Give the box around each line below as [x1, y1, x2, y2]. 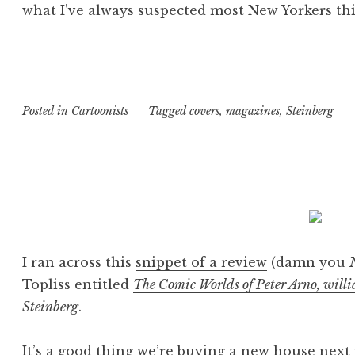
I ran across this [22, 254, 136, 270]
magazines [225, 104, 280, 119]
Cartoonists [71, 104, 129, 119]
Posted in [22, 104, 72, 119]
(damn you [267, 254, 350, 270]
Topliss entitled [22, 276, 134, 292]
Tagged [147, 104, 189, 119]
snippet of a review [136, 254, 268, 270]
